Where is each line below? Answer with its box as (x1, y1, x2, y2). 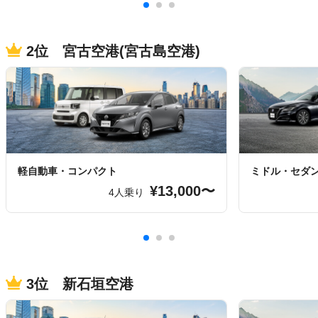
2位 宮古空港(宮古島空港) (22, 43, 200, 59)
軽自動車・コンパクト (18, 165, 117, 177)
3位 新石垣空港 (22, 276, 133, 292)
